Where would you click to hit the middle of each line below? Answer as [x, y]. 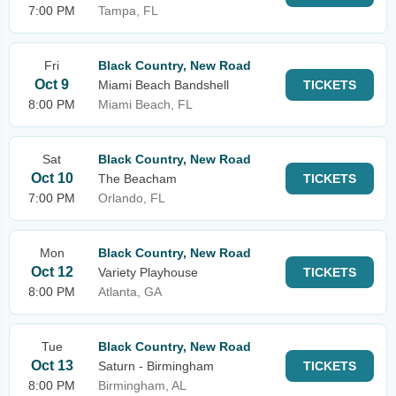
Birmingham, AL [142, 385]
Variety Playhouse [148, 272]
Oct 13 [52, 366]
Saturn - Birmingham [156, 366]
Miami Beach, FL [145, 104]
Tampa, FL [128, 11]
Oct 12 [52, 272]
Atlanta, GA [130, 292]
